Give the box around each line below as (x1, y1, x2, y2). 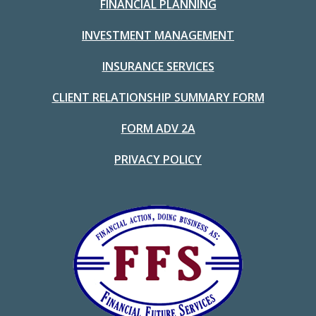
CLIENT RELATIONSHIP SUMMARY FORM (51, 90, 265, 106)
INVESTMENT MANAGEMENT (82, 28, 234, 44)
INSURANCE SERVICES (102, 59, 214, 75)
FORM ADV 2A (121, 121, 195, 137)
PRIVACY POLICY (114, 152, 202, 168)
